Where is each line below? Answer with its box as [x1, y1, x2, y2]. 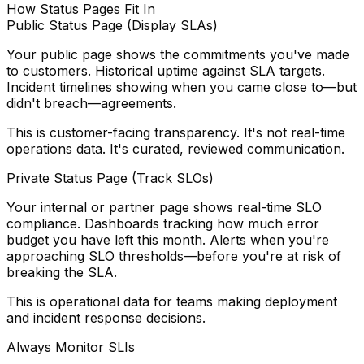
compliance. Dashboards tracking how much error [6, 215, 319, 232]
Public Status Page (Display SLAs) [6, 17, 218, 34]
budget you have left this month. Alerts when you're [6, 232, 329, 249]
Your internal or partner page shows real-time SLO [6, 199, 322, 216]
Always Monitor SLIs [6, 339, 135, 356]
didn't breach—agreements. [6, 95, 176, 112]
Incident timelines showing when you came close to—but [6, 79, 357, 96]
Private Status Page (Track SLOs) [6, 170, 214, 187]
